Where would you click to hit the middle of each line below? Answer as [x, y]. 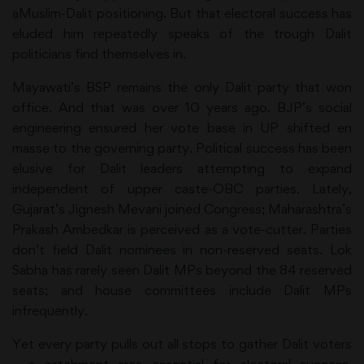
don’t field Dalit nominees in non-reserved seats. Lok [182, 249]
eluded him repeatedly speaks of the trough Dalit [182, 33]
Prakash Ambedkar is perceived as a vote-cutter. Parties [182, 229]
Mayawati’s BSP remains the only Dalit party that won [182, 87]
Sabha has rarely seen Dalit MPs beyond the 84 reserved [182, 270]
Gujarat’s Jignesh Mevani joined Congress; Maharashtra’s [182, 209]
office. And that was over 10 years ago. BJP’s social [182, 107]
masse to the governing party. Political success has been [182, 148]
